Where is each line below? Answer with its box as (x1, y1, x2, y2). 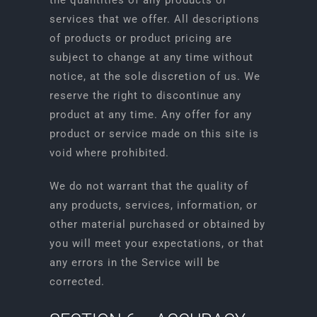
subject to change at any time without (49, 51, 253, 64)
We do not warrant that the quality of (49, 180, 248, 192)
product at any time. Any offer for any (49, 108, 252, 121)
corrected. (49, 275, 105, 288)
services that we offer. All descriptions (49, 13, 260, 25)
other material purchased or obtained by (49, 218, 265, 231)
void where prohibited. (49, 146, 169, 159)
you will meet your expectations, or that (49, 237, 264, 250)
